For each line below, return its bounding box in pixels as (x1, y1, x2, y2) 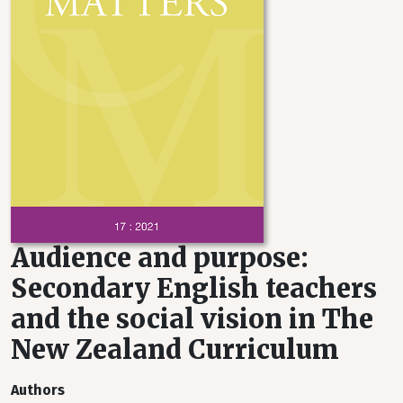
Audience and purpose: (11, 242, 309, 274)
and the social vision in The (11, 303, 373, 336)
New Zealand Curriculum (11, 334, 339, 366)
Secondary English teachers (11, 273, 377, 305)
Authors (11, 381, 65, 399)
